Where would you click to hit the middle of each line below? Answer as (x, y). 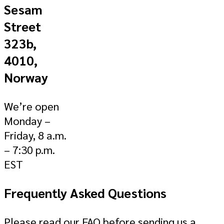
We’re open (31, 106)
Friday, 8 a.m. (35, 135)
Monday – (27, 120)
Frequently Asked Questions (85, 192)
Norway (26, 77)
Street (22, 26)
